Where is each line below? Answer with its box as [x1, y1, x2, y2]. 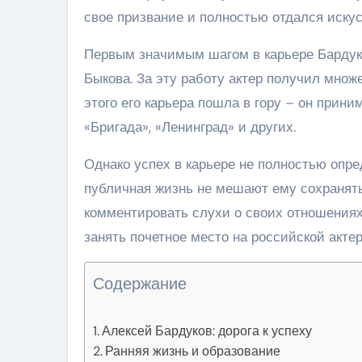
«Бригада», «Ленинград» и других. [84, 117, 296, 136]
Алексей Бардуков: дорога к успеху [102, 322, 313, 339]
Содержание [93, 272, 187, 294]
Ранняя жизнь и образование [105, 342, 281, 360]
